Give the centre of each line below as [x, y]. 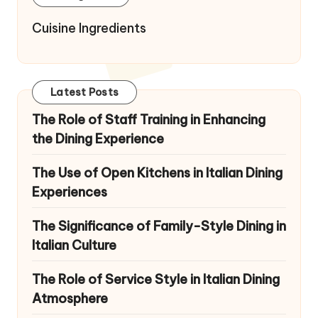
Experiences [70, 192]
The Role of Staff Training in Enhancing [149, 120]
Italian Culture [74, 246]
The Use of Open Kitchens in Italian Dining [157, 173]
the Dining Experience [98, 139]
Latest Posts [84, 92]
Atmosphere [70, 299]
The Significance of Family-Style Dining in [159, 226]
